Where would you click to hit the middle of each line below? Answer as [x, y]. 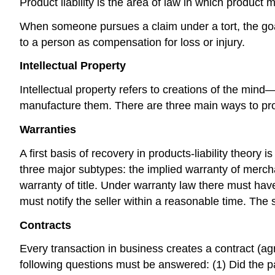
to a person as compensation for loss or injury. [132, 42]
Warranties [48, 129]
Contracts [45, 225]
